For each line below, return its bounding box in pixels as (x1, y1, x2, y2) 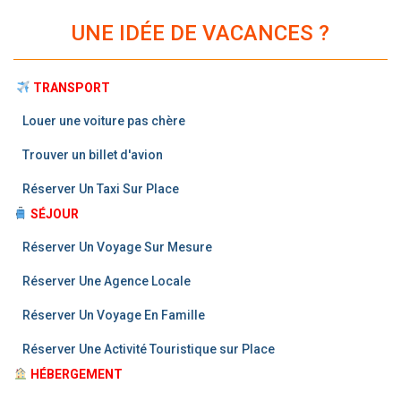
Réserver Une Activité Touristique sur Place (22, 341, 277, 356)
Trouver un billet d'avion (22, 147, 166, 162)
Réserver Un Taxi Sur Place (22, 181, 182, 196)
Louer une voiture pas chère (22, 113, 188, 128)
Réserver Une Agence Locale (22, 273, 193, 288)
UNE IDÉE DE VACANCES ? (72, 20, 329, 46)
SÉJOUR (30, 206, 79, 221)
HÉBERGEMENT (30, 366, 123, 381)
